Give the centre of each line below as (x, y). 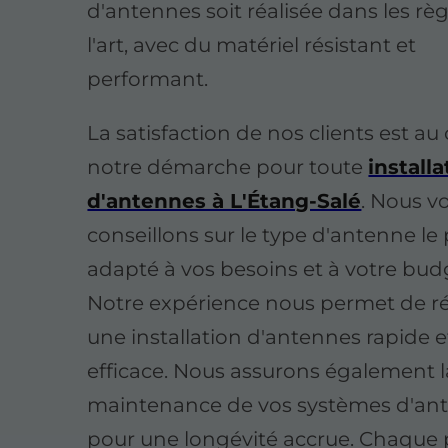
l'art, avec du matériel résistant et (252, 45)
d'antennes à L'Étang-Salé (224, 201)
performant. (148, 79)
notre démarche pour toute (228, 167)
